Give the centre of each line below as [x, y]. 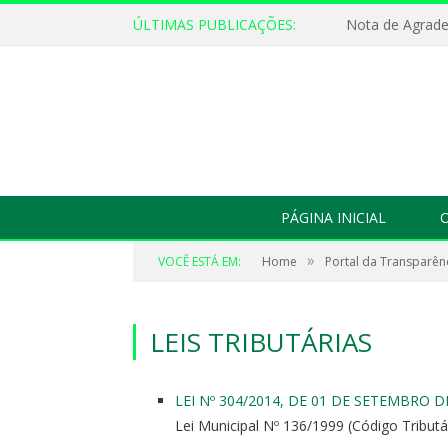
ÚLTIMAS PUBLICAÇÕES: [214, 24]
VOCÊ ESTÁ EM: [199, 261]
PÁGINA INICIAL [333, 217]
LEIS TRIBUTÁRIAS [261, 342]
